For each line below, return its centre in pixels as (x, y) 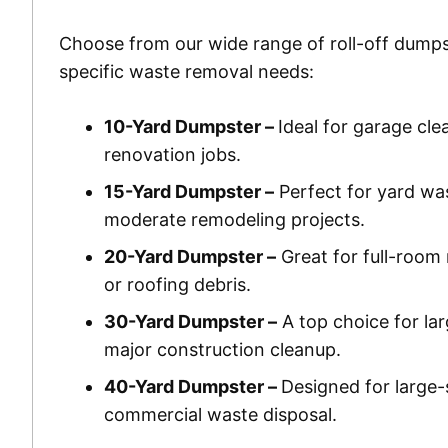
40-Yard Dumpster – (192, 387)
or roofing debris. (177, 285)
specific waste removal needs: (186, 72)
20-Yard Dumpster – (189, 257)
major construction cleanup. (222, 350)
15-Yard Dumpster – (188, 192)
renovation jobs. (172, 155)
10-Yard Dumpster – (190, 127)
